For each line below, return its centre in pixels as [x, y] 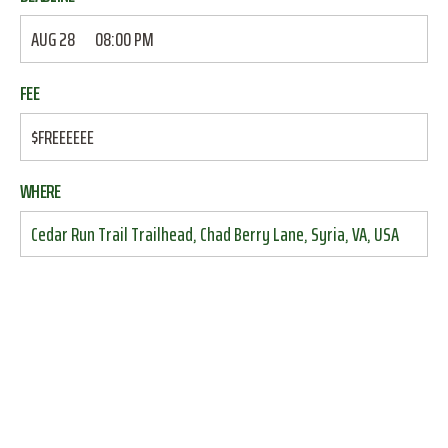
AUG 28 [53, 39]
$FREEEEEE [62, 137]
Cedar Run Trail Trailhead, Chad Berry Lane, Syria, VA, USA [215, 234]
